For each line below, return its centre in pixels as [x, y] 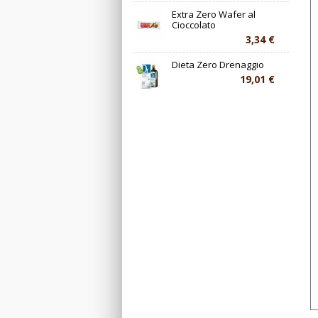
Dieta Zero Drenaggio [218, 65]
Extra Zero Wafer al [214, 15]
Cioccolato [194, 25]
